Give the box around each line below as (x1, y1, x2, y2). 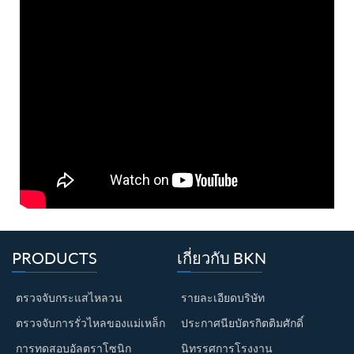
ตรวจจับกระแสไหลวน (16, 290, 122, 304)
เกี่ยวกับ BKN (177, 247, 266, 267)
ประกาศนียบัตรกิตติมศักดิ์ (181, 315, 303, 330)
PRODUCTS (12, 247, 97, 267)
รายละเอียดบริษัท (181, 290, 265, 304)
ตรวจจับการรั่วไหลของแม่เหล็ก (16, 315, 165, 330)
